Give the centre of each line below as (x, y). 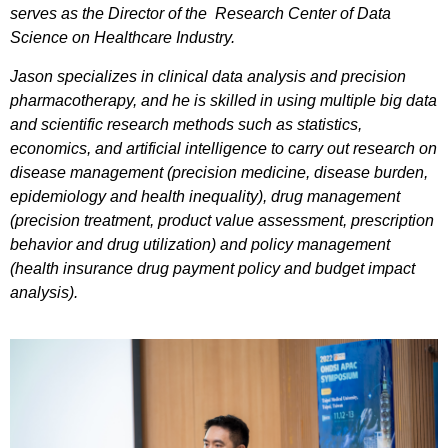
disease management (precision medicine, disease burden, (219, 172)
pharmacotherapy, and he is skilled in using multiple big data (223, 100)
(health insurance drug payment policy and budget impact (212, 268)
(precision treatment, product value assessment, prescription (222, 220)
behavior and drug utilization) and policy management (200, 244)
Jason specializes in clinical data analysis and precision (208, 76)
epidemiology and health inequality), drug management (205, 196)
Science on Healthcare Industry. (122, 38)
